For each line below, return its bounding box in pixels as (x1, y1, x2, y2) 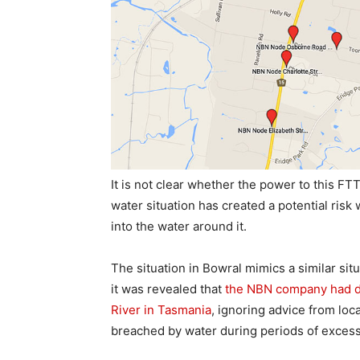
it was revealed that (111, 281, 225, 297)
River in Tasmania (111, 302, 211, 317)
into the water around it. (111, 219, 247, 234)
